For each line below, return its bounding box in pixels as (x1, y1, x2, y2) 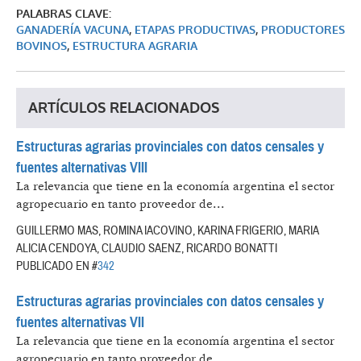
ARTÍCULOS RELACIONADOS (28, 98, 219, 118)
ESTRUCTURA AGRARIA (73, 39, 197, 55)
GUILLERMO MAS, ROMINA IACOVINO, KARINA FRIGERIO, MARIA (16, 222, 318, 239)
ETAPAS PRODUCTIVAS (135, 23, 255, 39)
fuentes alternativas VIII (16, 159, 147, 177)
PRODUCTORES (261, 23, 345, 39)
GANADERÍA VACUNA (16, 23, 129, 39)
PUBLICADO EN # (16, 258, 98, 275)
